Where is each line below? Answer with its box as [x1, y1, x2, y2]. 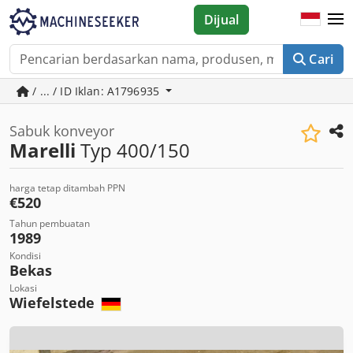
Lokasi [9, 281, 37, 295]
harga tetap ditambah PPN [9, 181, 125, 195]
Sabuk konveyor [9, 121, 114, 140]
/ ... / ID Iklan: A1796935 [29, 84, 163, 98]
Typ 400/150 [76, 137, 190, 163]
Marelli [9, 137, 76, 163]
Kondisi [9, 249, 41, 262]
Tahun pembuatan [9, 217, 90, 230]
